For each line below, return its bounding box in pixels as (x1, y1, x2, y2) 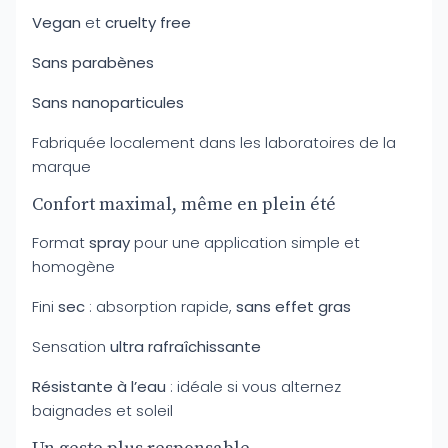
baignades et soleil (32, 400, 173, 421)
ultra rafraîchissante (110, 336, 261, 357)
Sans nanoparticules (32, 92, 184, 113)
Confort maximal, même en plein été (32, 193, 336, 216)
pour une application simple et (130, 232, 360, 253)
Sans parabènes (32, 52, 154, 73)
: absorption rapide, (85, 296, 236, 317)
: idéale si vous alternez (166, 376, 341, 397)
